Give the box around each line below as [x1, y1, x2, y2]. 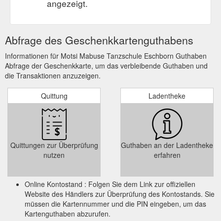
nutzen [43, 149, 65, 160]
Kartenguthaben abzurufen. [25, 208, 110, 219]
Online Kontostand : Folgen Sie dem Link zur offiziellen [25, 179, 195, 189]
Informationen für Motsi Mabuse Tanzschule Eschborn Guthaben [5, 50, 207, 61]
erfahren [153, 149, 181, 160]
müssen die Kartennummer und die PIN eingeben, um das [25, 198, 206, 209]
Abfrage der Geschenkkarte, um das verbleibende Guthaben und [5, 60, 208, 71]
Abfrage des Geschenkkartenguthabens [5, 32, 193, 47]
